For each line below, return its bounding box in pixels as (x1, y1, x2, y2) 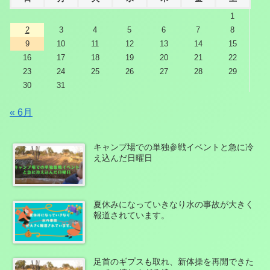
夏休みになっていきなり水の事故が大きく (93, 199, 254, 209)
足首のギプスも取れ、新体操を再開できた (93, 256, 254, 266)
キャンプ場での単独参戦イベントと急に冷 (93, 142, 254, 152)
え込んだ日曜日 (93, 152, 153, 163)
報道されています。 (93, 210, 170, 220)
